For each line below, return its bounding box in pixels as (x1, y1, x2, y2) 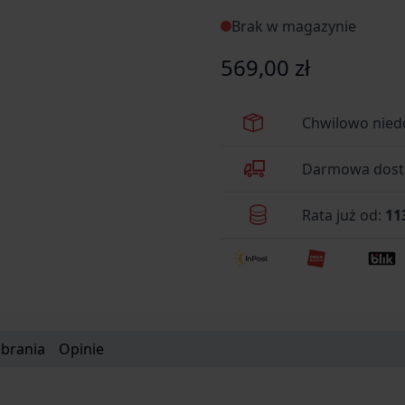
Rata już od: (302, 204, 385, 225)
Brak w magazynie (231, 16, 356, 36)
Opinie (59, 338, 104, 359)
